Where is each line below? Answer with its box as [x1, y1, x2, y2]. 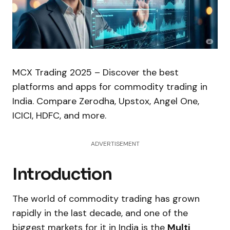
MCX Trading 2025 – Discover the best [12, 66, 179, 79]
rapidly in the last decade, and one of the [12, 206, 188, 219]
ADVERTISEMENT [90, 139, 140, 148]
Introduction [12, 163, 112, 184]
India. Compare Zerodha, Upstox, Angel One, [12, 94, 199, 107]
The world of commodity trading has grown [12, 192, 200, 205]
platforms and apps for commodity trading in [12, 80, 207, 93]
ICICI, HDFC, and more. [12, 109, 106, 122]
